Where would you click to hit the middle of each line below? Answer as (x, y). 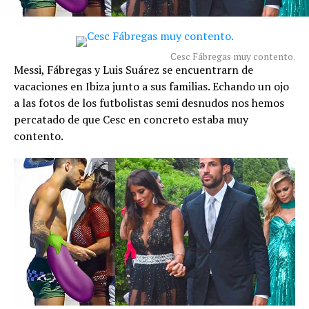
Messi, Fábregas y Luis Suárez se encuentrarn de (133, 69)
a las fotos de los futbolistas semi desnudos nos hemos (149, 102)
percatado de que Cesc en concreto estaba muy (131, 119)
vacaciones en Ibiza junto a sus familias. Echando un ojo (151, 86)
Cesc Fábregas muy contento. (233, 56)
